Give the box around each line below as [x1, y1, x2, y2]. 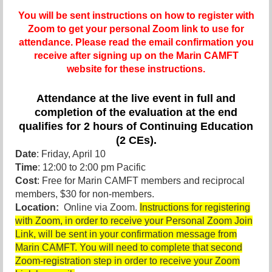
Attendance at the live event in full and [36, 92, 236, 105]
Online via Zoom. [59, 202, 140, 213]
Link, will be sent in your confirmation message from [15, 229, 237, 240]
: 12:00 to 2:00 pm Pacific [38, 162, 146, 173]
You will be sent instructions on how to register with [18, 10, 254, 21]
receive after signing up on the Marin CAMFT [33, 50, 239, 61]
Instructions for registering [140, 202, 250, 213]
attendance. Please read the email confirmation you [18, 37, 254, 48]
